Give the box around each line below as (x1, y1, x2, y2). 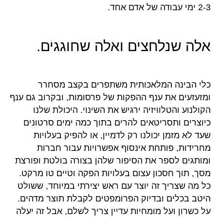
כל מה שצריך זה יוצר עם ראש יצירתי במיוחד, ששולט (18, 181, 211, 191)
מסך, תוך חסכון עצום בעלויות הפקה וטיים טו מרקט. (14, 168, 211, 178)
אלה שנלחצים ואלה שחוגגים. (36, 37, 211, 54)
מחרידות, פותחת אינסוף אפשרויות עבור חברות (37, 143, 211, 153)
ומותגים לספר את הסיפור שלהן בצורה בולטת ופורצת (15, 155, 211, 165)
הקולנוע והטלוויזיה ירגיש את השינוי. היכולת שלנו (33, 105, 211, 115)
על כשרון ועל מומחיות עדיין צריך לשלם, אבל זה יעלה (16, 206, 211, 216)
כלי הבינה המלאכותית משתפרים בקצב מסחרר (38, 79, 211, 90)
